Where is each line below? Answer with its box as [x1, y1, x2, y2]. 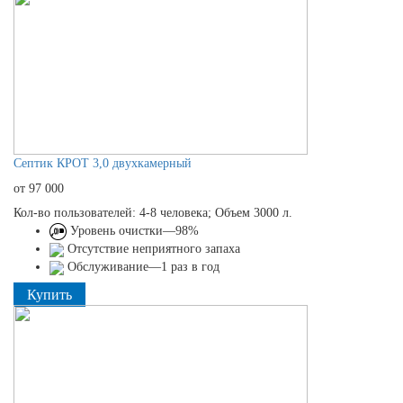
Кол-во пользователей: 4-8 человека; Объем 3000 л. [13, 205, 292, 219]
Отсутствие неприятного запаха [64, 241, 240, 255]
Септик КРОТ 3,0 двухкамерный [13, 156, 192, 170]
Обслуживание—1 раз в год [64, 259, 219, 273]
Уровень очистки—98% [67, 223, 199, 237]
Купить [27, 286, 72, 302]
